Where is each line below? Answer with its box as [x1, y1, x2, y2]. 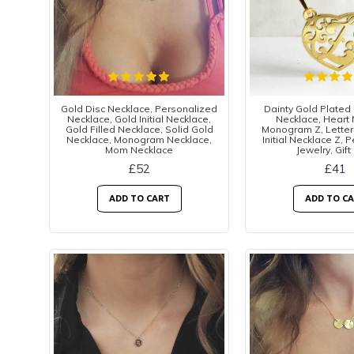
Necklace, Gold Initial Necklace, [67, 113, 211, 125]
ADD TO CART [108, 194, 170, 203]
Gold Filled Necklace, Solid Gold [65, 123, 213, 135]
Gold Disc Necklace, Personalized [61, 103, 217, 115]
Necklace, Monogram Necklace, [66, 134, 212, 145]
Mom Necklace [105, 144, 173, 156]
